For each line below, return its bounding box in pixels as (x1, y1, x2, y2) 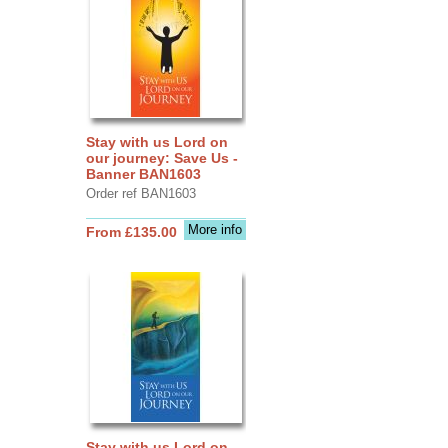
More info (187, 221, 242, 237)
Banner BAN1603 (85, 165, 201, 182)
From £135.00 (85, 223, 177, 240)
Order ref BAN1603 (85, 185, 196, 201)
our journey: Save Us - (85, 149, 238, 166)
